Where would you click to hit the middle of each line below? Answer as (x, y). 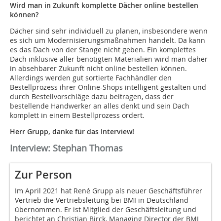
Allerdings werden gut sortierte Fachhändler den (91, 78)
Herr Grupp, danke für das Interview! (72, 132)
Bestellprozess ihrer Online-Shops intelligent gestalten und (108, 87)
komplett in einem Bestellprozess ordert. (77, 115)
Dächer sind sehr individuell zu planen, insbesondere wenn (109, 31)
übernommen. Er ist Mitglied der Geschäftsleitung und (106, 210)
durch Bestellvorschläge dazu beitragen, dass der (92, 97)
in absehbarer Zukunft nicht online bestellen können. (98, 69)
